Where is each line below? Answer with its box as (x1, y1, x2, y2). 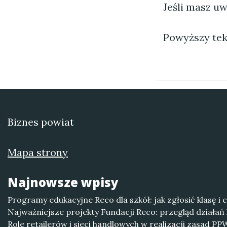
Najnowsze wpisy (8, 174, 119, 191)
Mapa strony (8, 146, 68, 159)
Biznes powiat (8, 116, 74, 128)
